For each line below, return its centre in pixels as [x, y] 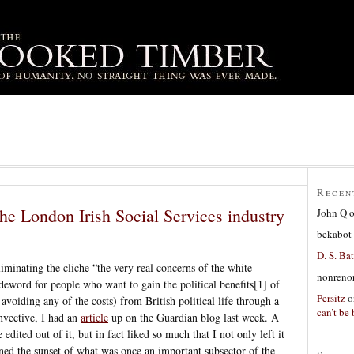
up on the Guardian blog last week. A [194, 317]
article [94, 317]
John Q [332, 212]
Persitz [331, 298]
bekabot [334, 233]
